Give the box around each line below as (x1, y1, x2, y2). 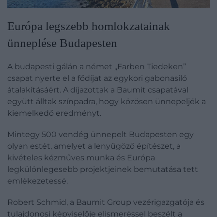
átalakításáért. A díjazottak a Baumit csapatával (7, 85, 188, 94)
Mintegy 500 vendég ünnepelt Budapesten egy (7, 129, 194, 139)
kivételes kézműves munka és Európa (7, 153, 155, 162)
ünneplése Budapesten (7, 36, 117, 49)
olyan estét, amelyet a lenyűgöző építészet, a (7, 141, 181, 151)
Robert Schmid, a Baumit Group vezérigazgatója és (7, 197, 204, 207)
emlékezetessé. (7, 176, 68, 186)
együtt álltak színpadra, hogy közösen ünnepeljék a (7, 96, 206, 106)
